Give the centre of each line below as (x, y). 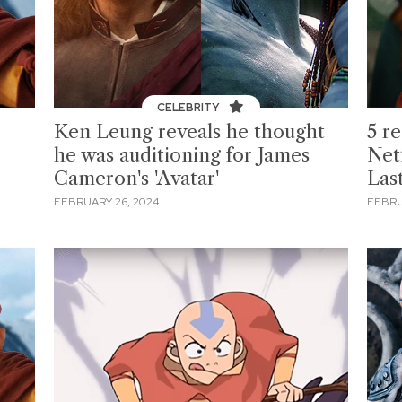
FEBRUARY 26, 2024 (107, 201)
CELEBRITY (190, 108)
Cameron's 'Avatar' (137, 179)
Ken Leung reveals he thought (190, 132)
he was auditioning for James (182, 155)
